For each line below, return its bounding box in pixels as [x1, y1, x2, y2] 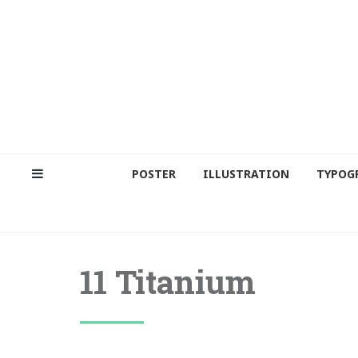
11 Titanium [80, 260, 256, 303]
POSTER [131, 165, 176, 181]
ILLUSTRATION [202, 165, 289, 181]
